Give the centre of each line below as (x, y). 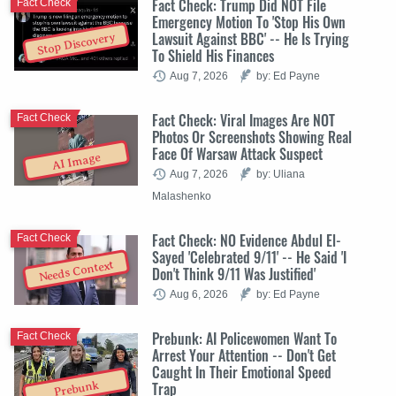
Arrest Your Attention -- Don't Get (244, 355)
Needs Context (76, 271)
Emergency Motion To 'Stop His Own (249, 22)
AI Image (76, 162)
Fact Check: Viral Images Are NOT (244, 120)
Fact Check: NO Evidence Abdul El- (247, 240)
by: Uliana (281, 173)
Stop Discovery (76, 45)
